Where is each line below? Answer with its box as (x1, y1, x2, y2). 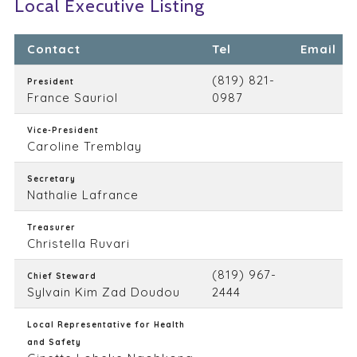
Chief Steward (26, 271, 96, 281)
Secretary (26, 174, 76, 184)
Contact (26, 41, 80, 57)
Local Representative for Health (26, 320, 185, 330)
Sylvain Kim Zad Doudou (26, 284, 180, 300)
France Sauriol (26, 90, 118, 105)
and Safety (26, 337, 81, 347)
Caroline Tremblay (26, 139, 142, 154)
